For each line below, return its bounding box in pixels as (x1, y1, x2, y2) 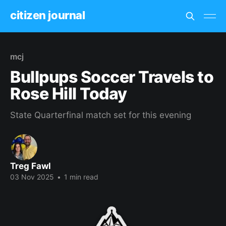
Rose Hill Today (10, 84, 127, 103)
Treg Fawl (10, 161, 51, 171)
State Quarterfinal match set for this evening (10, 110, 191, 120)
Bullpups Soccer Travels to (10, 67, 214, 87)
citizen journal (10, 8, 85, 22)
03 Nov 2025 (10, 173, 54, 181)
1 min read (62, 173, 98, 181)
